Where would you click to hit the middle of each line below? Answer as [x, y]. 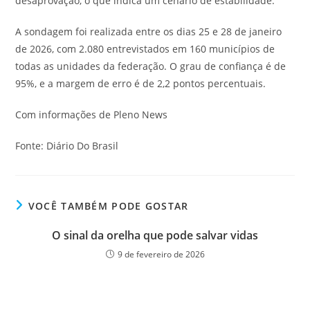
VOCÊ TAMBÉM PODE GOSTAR [108, 206]
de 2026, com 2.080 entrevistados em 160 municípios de [145, 49]
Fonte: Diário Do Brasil [67, 146]
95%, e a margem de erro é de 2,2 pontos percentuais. [141, 83]
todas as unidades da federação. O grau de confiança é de [151, 66]
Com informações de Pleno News [92, 115]
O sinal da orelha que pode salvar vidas [155, 235]
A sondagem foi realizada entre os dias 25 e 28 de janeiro [149, 31]
